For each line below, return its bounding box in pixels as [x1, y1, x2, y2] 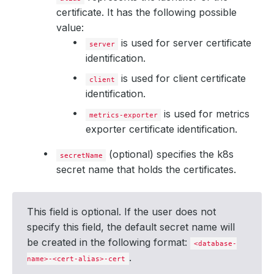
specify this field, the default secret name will [27, 221, 235, 233]
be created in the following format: [27, 236, 190, 248]
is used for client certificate [118, 72, 246, 84]
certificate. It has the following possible [56, 6, 237, 18]
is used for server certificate [118, 37, 252, 49]
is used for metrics [161, 108, 250, 120]
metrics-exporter [89, 111, 158, 119]
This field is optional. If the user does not [27, 206, 216, 218]
